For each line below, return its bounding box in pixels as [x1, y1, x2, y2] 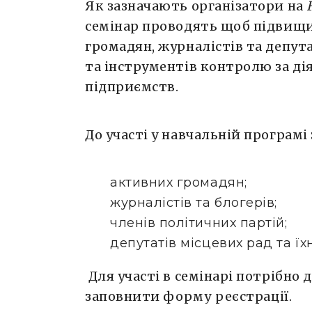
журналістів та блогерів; [110, 194, 277, 210]
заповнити [85, 288, 164, 304]
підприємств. [85, 78, 179, 95]
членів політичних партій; [110, 214, 288, 231]
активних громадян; [110, 174, 247, 190]
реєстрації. [212, 288, 295, 304]
